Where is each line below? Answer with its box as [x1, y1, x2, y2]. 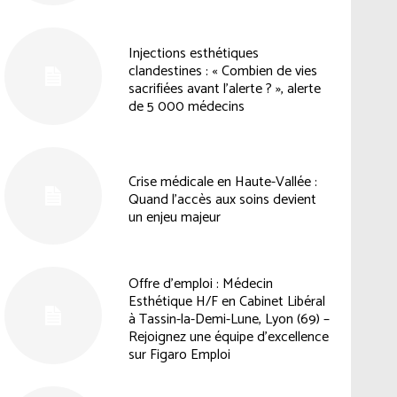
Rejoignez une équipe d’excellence [128, 325, 329, 350]
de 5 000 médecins [128, 94, 245, 119]
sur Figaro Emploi [128, 343, 230, 368]
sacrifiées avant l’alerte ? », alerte [128, 76, 321, 101]
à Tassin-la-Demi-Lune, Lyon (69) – [128, 307, 330, 332]
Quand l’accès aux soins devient [128, 188, 316, 213]
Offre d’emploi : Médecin [128, 272, 273, 297]
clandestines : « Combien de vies [128, 58, 317, 83]
